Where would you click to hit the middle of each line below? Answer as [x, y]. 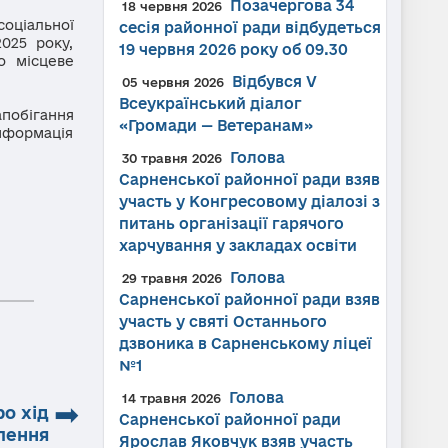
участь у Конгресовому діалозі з [249, 201]
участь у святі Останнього [222, 321]
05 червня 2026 [172, 82]
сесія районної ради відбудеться [249, 27]
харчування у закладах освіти [237, 245]
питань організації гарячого [231, 223]
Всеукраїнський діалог [210, 103]
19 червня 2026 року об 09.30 [233, 49]
